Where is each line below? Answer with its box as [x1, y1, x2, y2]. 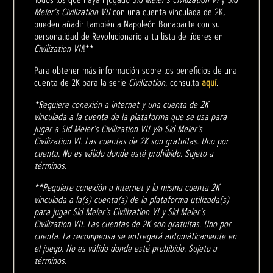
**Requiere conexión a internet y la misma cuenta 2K [34, 181, 219, 194]
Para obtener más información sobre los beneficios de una [34, 64, 237, 77]
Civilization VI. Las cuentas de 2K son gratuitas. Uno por [34, 135, 229, 148]
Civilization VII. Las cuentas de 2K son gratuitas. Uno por [34, 218, 231, 231]
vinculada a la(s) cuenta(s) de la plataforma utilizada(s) [34, 193, 229, 207]
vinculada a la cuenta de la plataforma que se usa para [34, 110, 227, 124]
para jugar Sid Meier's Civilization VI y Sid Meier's [34, 205, 205, 219]
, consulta [165, 76, 202, 90]
